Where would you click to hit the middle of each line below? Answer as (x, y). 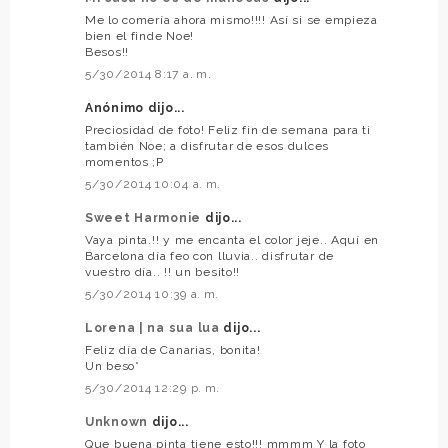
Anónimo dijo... (135, 108)
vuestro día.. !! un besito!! (163, 272)
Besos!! (107, 52)
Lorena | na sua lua (154, 328)
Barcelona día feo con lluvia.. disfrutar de (209, 256)
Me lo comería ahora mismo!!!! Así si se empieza (231, 20)
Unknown (118, 422)
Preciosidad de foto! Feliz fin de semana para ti (228, 130)
